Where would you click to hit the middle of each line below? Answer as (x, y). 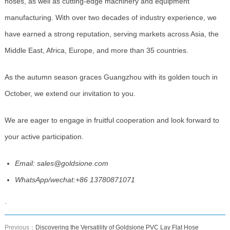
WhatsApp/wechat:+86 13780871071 (75, 179)
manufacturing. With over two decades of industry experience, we (110, 17)
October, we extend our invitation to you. (70, 93)
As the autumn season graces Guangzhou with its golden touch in (111, 77)
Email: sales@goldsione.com (61, 163)
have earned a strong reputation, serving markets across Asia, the (111, 34)
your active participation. (44, 136)
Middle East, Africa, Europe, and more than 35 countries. (96, 50)
